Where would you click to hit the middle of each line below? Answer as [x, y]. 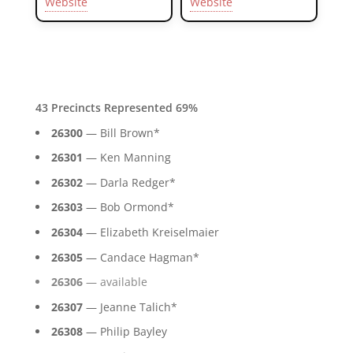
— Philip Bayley [124, 332]
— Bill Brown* [121, 132]
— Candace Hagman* [141, 257]
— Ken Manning [126, 158]
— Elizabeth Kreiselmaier [150, 232]
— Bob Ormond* [128, 207]
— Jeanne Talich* [130, 307]
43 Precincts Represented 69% [116, 107]
